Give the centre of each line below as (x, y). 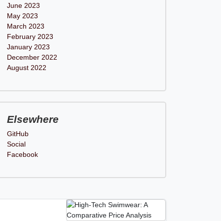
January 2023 (28, 47)
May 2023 (22, 16)
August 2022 (26, 68)
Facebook (22, 154)
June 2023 (23, 5)
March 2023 (25, 26)
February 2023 (30, 37)
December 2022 (32, 57)
